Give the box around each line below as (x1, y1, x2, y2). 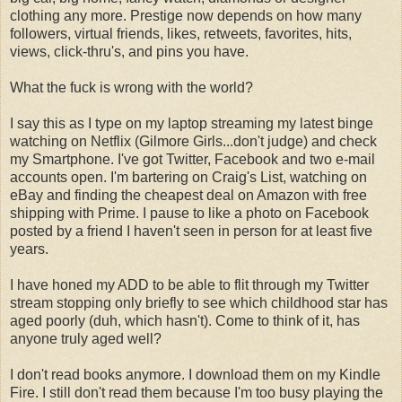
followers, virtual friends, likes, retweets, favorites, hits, (10, 26, 352, 42)
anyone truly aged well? (10, 331, 162, 347)
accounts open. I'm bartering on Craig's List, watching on (10, 170, 367, 186)
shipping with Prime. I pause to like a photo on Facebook (10, 205, 369, 222)
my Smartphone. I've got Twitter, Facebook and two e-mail (10, 152, 375, 168)
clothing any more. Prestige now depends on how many (10, 8, 362, 24)
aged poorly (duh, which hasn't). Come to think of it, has (10, 313, 360, 329)
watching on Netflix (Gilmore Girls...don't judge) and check (10, 134, 377, 150)
